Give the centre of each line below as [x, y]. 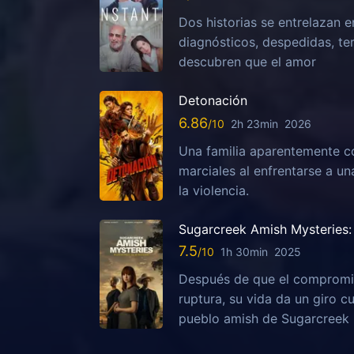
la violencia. [214, 190]
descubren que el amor [247, 62]
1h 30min [244, 252]
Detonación [213, 101]
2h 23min [254, 123]
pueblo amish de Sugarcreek [264, 319]
